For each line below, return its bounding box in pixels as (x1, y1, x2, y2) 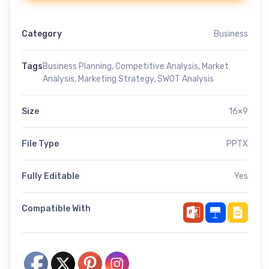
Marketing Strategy (78, 74, 154, 85)
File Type (22, 139, 59, 150)
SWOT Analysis (157, 74, 214, 85)
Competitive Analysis (115, 61, 198, 72)
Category (22, 29, 62, 40)
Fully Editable (22, 171, 79, 182)
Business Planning (43, 61, 112, 72)
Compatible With (22, 204, 91, 214)
